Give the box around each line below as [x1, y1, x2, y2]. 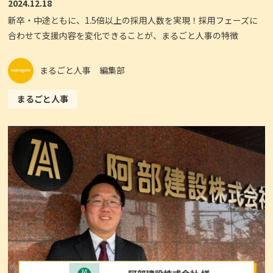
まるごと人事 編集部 [40, 64, 126, 77]
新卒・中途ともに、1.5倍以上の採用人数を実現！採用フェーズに [8, 13, 258, 26]
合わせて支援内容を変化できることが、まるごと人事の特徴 [8, 29, 239, 41]
